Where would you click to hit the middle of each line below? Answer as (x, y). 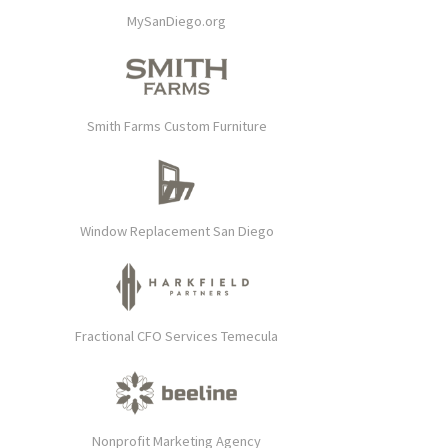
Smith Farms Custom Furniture (176, 126)
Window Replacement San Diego (176, 231)
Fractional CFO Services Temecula (176, 336)
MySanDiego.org (176, 21)
